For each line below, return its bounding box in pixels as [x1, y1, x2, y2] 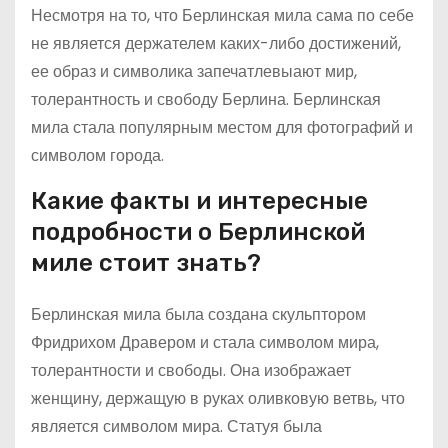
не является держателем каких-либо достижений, [31, 32, 401, 55]
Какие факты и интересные [31, 187, 368, 215]
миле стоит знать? [31, 249, 261, 277]
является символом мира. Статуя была [31, 415, 322, 438]
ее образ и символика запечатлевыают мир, [31, 60, 357, 83]
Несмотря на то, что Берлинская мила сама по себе [31, 4, 414, 27]
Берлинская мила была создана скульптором [31, 303, 366, 326]
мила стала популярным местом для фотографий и [31, 116, 413, 139]
